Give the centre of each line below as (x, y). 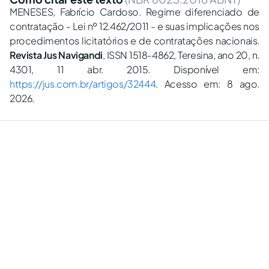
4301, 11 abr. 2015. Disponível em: (134, 69)
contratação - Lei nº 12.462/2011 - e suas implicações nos (134, 26)
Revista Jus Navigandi (56, 55)
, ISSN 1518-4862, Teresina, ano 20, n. (181, 55)
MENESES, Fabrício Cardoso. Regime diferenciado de (134, 12)
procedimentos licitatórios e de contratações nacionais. (134, 41)
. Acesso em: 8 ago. (207, 84)
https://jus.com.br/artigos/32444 (83, 84)
